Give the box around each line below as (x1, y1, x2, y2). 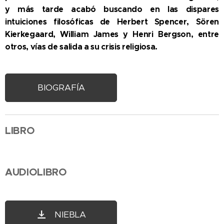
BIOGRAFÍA (37, 82, 85, 93)
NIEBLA (54, 209, 86, 220)
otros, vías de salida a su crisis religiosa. (5, 41, 157, 52)
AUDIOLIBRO (5, 166, 67, 178)
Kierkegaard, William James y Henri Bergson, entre (5, 29, 219, 39)
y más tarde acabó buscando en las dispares (5, 4, 219, 14)
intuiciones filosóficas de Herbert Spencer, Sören (5, 16, 219, 27)
